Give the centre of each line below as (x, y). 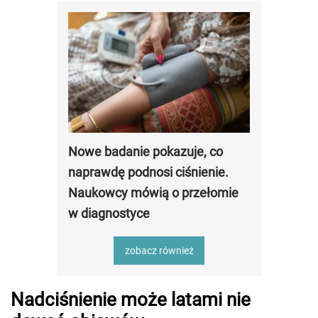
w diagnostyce (109, 214)
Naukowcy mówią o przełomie (153, 193)
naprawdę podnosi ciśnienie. (148, 172)
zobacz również (159, 251)
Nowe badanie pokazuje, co (146, 152)
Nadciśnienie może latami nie (131, 300)
